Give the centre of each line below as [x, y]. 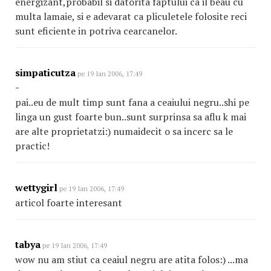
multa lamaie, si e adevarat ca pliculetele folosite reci [131, 16]
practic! [32, 146]
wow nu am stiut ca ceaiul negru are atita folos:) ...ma [132, 260]
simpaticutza [45, 73]
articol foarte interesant [69, 203]
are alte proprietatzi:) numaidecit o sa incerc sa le [124, 131]
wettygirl [36, 188]
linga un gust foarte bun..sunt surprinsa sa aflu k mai [131, 117]
